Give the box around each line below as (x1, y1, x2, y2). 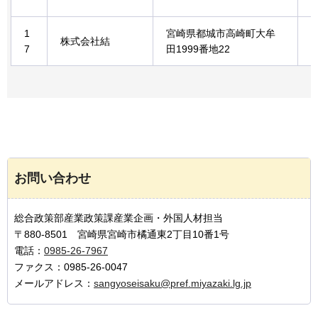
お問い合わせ (14, 171, 91, 186)
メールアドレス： (14, 278, 94, 290)
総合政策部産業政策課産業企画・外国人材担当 (14, 212, 223, 224)
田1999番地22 (166, 43, 230, 55)
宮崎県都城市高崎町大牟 (166, 28, 275, 40)
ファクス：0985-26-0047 (14, 261, 128, 273)
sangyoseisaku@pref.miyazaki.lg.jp (94, 278, 251, 290)
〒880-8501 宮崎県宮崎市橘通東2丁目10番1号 (14, 229, 229, 241)
